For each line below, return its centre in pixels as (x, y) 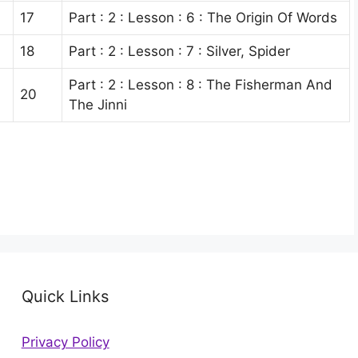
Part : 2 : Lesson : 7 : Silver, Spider (179, 51)
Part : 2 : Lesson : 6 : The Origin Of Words (203, 17)
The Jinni (98, 104)
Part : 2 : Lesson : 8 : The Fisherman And (201, 84)
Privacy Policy (65, 342)
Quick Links (65, 296)
